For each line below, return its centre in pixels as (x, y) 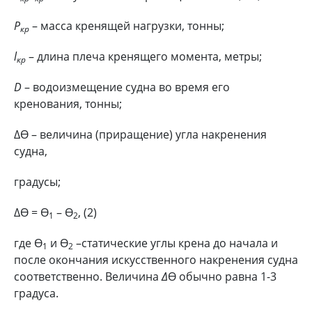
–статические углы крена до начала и (175, 243)
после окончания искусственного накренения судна (156, 259)
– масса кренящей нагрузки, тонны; (127, 25)
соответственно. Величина (88, 276)
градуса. (36, 293)
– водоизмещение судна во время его (126, 87)
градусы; (37, 181)
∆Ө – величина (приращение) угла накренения (140, 134)
